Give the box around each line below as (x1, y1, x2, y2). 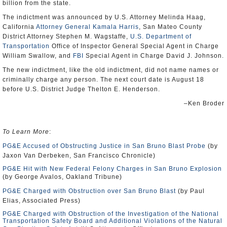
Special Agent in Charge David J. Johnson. (84, 52, 224, 59)
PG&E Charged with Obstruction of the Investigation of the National (3, 210, 219, 217)
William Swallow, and (3, 52, 73, 59)
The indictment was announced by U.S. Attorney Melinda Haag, (3, 14, 206, 21)
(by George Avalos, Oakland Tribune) (3, 173, 122, 180)
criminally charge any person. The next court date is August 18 (3, 76, 204, 83)
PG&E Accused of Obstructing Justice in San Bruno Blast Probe (3, 142, 206, 149)
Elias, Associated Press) (3, 197, 81, 204)
